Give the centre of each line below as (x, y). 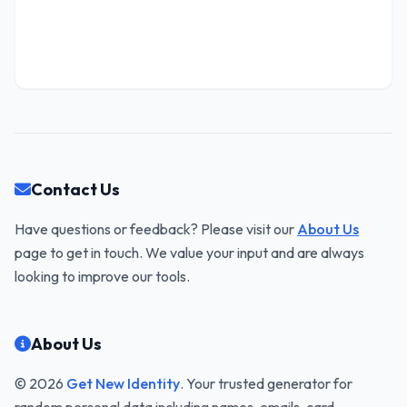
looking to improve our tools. (102, 276)
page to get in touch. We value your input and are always (189, 253)
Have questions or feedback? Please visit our (156, 229)
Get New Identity (123, 383)
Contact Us (75, 189)
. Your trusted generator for (266, 383)
